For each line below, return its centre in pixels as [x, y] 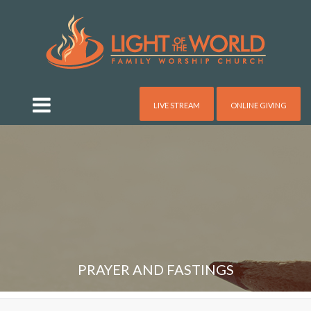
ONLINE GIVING [259, 105]
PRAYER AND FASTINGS [155, 269]
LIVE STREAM [177, 105]
